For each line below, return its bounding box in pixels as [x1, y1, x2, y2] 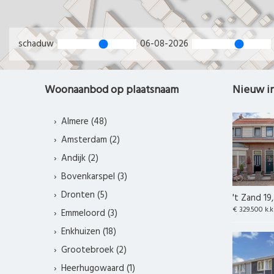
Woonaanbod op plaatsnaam [45, 81, 179, 100]
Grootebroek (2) [61, 243, 127, 258]
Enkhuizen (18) [61, 224, 116, 240]
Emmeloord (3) [61, 206, 117, 221]
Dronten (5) [61, 188, 108, 203]
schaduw [18, 37, 56, 52]
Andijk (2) [61, 151, 98, 166]
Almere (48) [61, 114, 107, 130]
